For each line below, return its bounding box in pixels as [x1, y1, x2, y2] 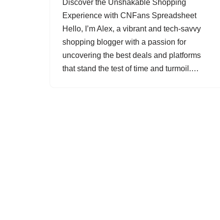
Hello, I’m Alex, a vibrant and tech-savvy [62, 25, 201, 33]
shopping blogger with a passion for [62, 38, 186, 46]
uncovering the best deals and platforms [62, 51, 201, 59]
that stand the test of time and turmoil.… [62, 64, 201, 73]
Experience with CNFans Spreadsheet [62, 11, 196, 20]
